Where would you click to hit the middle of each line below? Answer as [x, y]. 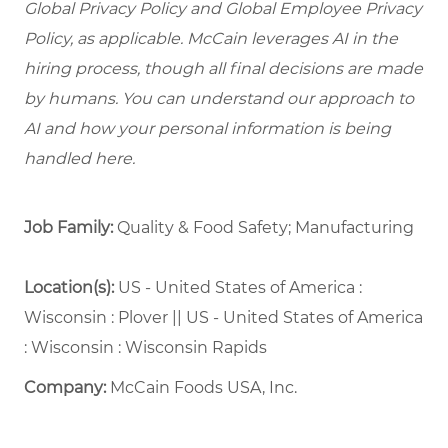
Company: [67, 388]
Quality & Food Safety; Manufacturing [265, 228]
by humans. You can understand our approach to [219, 99]
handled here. [79, 159]
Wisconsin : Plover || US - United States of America [223, 318]
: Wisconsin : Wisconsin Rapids [147, 348]
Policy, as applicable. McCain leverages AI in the [211, 39]
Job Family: [70, 228]
